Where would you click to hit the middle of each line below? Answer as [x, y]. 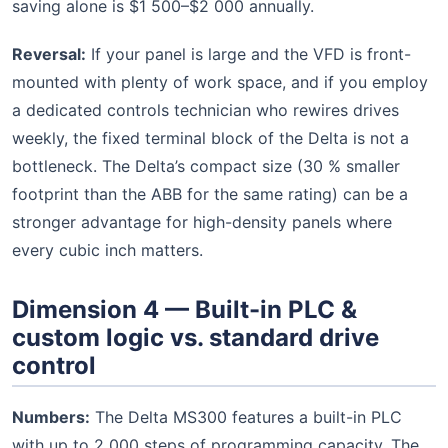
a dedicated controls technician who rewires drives [205, 109]
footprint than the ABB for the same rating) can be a [210, 193]
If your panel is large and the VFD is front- [248, 53]
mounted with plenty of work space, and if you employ [220, 81]
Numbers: [51, 416]
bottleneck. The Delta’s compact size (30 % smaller [206, 165]
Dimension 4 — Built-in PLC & [184, 309]
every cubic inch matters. [107, 249]
